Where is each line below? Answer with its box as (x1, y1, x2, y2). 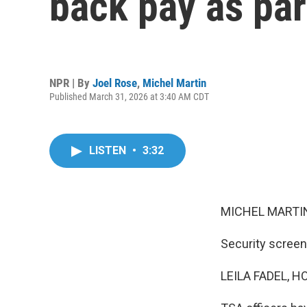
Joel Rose (93, 75, 137, 90)
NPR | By (49, 75, 93, 90)
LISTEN (89, 144, 129, 157)
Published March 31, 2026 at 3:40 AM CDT (49, 90, 209, 102)
